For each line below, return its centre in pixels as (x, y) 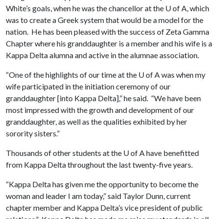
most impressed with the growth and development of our (100, 110)
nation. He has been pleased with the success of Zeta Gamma (108, 32)
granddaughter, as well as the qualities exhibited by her (97, 121)
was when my (183, 75)
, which (198, 8)
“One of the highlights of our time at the (72, 75)
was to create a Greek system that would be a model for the (105, 20)
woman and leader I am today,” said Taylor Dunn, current (98, 196)
